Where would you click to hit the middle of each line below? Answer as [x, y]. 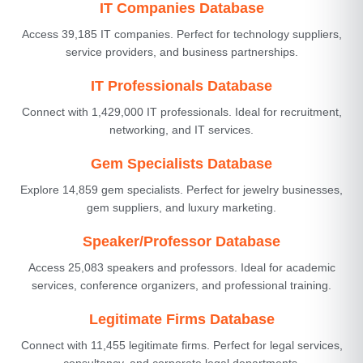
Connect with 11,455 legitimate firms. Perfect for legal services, [181, 345]
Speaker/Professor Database [181, 241]
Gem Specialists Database [181, 163]
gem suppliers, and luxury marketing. [181, 207]
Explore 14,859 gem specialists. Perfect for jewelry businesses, [181, 189]
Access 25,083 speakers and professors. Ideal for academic [181, 267]
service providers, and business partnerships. [181, 51]
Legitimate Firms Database [181, 319]
